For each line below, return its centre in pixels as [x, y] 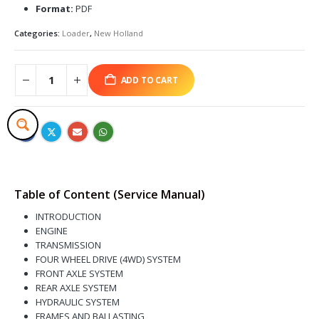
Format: [54, 9]
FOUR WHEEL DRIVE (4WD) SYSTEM [108, 259]
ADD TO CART [149, 80]
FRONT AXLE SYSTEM [79, 273]
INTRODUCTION [68, 216]
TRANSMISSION [68, 245]
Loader [76, 33]
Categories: [38, 33]
